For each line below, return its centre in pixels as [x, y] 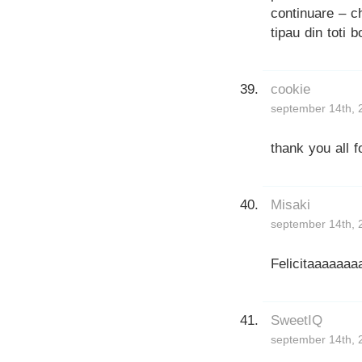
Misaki [290, 204]
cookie [290, 89]
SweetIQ [297, 320]
